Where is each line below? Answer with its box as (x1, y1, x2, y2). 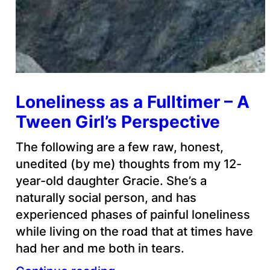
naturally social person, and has (15, 190, 196, 205)
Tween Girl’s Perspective (15, 111, 220, 132)
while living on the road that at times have (15, 224, 253, 239)
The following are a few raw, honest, (15, 139, 224, 154)
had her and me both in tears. (15, 240, 184, 256)
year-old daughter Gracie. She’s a (15, 173, 207, 188)
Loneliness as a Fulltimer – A (15, 91, 250, 112)
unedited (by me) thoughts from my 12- (15, 156, 242, 171)
